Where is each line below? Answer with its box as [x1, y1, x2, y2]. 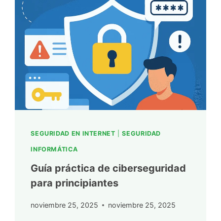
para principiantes [31, 177, 119, 189]
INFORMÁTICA [31, 146, 78, 153]
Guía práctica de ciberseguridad [31, 162, 186, 174]
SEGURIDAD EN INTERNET [31, 130, 115, 138]
